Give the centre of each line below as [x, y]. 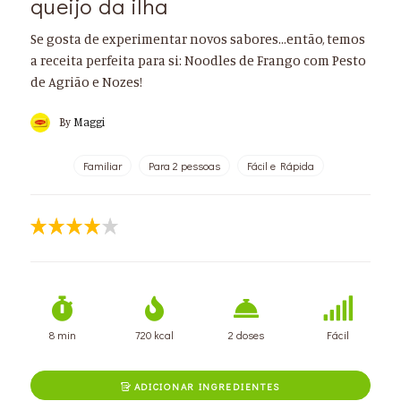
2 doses [247, 335]
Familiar [102, 166]
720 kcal [155, 335]
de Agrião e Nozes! [86, 82]
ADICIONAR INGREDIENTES [205, 387]
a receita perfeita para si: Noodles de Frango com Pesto [198, 61]
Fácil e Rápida [280, 166]
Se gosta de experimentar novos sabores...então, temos [197, 39]
